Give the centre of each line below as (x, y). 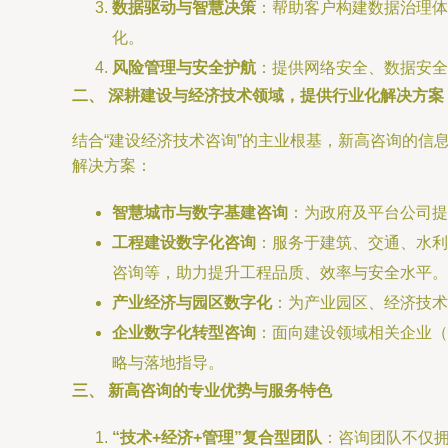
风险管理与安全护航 (184, 67)
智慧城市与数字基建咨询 (200, 212)
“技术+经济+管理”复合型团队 (217, 437)
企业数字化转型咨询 (184, 332)
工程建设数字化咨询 (184, 242)
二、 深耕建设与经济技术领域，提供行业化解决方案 (258, 95)
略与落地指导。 (168, 362)
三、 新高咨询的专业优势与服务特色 (202, 390)
